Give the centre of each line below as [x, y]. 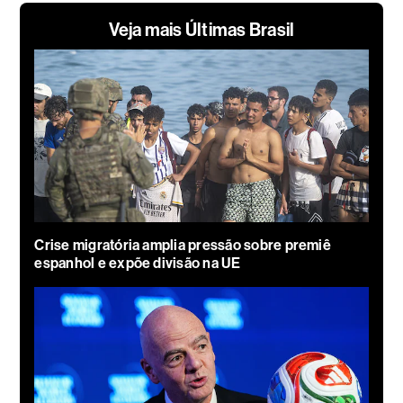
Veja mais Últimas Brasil [201, 29]
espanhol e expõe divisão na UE [138, 263]
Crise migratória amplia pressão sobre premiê [183, 245]
